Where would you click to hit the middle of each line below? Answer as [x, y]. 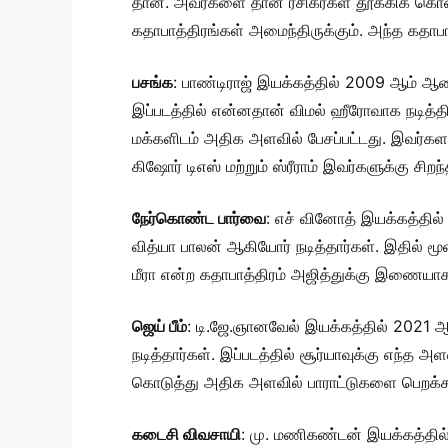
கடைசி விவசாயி [186, 434]
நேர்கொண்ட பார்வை [199, 218]
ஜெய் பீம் [159, 326]
